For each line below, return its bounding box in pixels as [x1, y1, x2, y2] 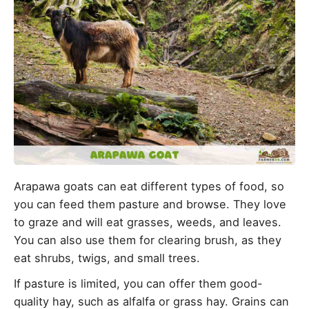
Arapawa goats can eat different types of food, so [14, 179, 284, 194]
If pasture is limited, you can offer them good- [14, 277, 263, 291]
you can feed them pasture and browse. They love [14, 197, 286, 212]
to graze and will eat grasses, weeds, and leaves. [14, 215, 281, 230]
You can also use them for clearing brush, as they [14, 233, 281, 248]
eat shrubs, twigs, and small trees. [14, 251, 200, 266]
